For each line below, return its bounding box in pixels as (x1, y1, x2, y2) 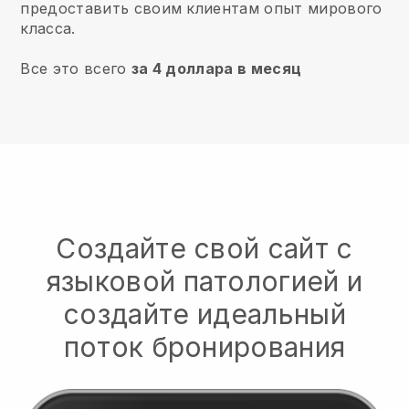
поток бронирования (63, 330, 346, 363)
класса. (20, 19, 76, 37)
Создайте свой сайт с (56, 232, 353, 265)
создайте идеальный (63, 298, 346, 330)
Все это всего (20, 59, 131, 78)
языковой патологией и (46, 265, 363, 298)
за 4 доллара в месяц (131, 59, 302, 78)
